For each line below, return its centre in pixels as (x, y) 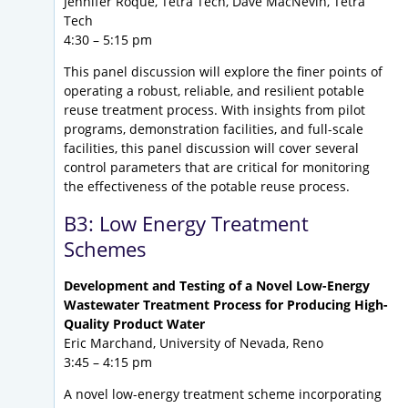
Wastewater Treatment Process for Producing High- (226, 305)
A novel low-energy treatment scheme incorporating (223, 394)
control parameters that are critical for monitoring (217, 168)
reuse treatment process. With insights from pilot (214, 110)
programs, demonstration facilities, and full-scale (214, 129)
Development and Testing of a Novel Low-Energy (217, 286)
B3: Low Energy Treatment (186, 224)
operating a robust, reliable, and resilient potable (214, 91)
